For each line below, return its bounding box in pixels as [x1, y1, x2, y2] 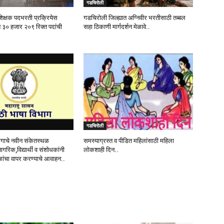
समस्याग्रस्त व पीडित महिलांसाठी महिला [83, 137, 174, 145]
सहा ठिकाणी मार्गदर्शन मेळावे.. [83, 23, 150, 31]
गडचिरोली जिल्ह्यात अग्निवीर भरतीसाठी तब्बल [83, 14, 186, 22]
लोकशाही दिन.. [83, 146, 119, 154]
